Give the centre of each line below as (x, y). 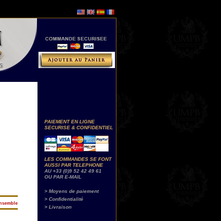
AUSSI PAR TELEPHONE (74, 165)
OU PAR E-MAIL (63, 177)
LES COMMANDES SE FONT (78, 159)
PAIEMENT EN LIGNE (70, 122)
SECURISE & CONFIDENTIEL (79, 128)
